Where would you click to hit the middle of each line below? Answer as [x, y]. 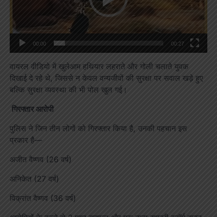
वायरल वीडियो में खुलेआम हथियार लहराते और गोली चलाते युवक [99, 66]
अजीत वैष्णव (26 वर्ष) [41, 159]
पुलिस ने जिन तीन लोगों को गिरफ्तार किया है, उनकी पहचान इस [98, 128]
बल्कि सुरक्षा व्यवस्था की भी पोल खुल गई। [69, 89]
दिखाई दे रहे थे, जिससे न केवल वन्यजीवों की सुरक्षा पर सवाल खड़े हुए [106, 78]
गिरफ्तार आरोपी [32, 109]
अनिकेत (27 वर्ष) [34, 178]
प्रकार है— [26, 140]
